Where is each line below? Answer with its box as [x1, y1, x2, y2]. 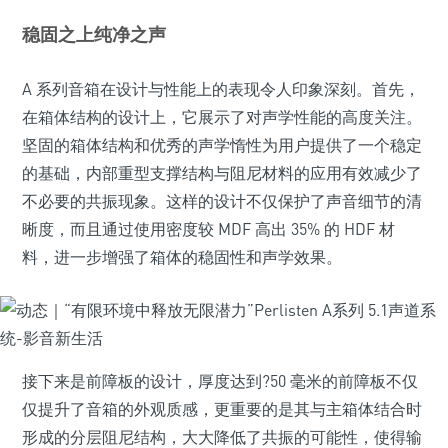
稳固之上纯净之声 [22, 23, 166, 45]
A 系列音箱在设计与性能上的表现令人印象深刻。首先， [22, 79, 420, 99]
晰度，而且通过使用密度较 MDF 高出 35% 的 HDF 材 [22, 219, 395, 239]
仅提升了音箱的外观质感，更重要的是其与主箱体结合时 [22, 399, 422, 419]
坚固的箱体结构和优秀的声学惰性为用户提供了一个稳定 [22, 135, 422, 155]
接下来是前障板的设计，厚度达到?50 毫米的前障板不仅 [22, 371, 418, 391]
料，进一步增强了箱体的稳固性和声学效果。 [22, 247, 342, 267]
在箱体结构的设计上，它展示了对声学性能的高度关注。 [22, 107, 422, 127]
